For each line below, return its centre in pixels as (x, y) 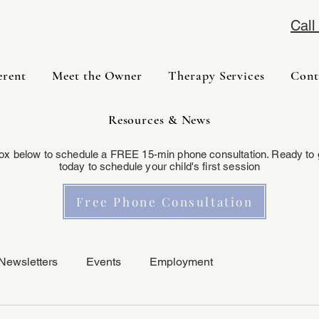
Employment (181, 262)
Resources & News (159, 120)
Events (104, 262)
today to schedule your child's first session (159, 166)
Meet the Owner (98, 75)
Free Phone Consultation (164, 202)
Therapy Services (216, 75)
